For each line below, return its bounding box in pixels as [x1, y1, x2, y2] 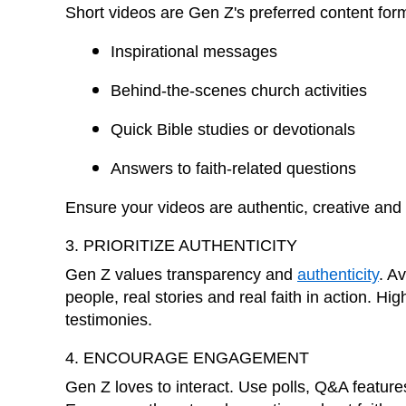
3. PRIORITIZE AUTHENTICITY [65, 236, 297, 255]
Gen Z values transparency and [65, 265, 297, 284]
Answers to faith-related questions [111, 159, 356, 178]
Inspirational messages [111, 42, 277, 61]
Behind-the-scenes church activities [111, 81, 367, 100]
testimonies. [65, 310, 152, 329]
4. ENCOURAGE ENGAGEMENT [65, 348, 309, 367]
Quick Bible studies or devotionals [111, 120, 355, 139]
